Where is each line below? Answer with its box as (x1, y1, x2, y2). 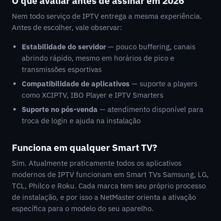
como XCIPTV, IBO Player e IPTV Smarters (22, 90, 163, 100)
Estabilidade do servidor (22, 41, 106, 51)
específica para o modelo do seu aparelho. (12, 203, 153, 213)
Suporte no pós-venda (22, 104, 98, 114)
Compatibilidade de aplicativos (22, 78, 130, 88)
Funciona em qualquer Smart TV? (12, 141, 157, 153)
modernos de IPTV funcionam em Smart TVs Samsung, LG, (12, 169, 209, 179)
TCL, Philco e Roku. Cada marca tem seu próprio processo (12, 181, 206, 190)
